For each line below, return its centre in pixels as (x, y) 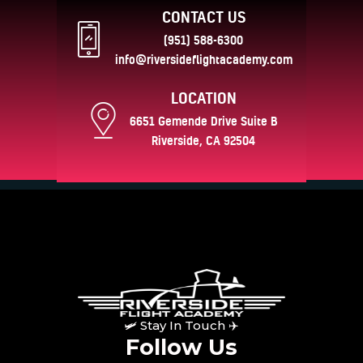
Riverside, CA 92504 (204, 140)
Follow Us (181, 348)
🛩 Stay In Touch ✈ (181, 326)
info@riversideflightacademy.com (203, 59)
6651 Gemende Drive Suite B (203, 121)
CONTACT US (203, 17)
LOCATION (203, 98)
